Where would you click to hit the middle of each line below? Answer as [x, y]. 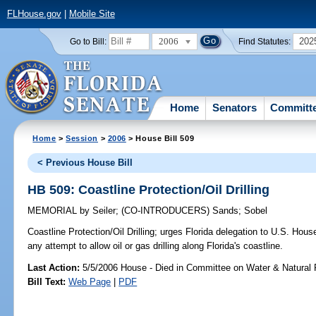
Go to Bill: [88, 41]
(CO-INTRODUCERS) [167, 211]
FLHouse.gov [34, 14]
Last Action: [54, 267]
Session [82, 138]
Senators [235, 107]
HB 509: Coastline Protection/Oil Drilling [149, 189]
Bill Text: [47, 281]
